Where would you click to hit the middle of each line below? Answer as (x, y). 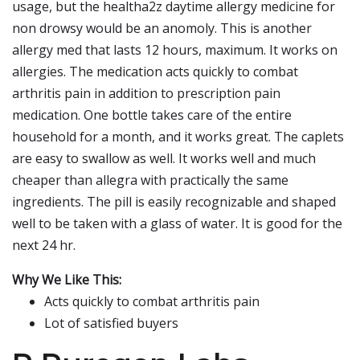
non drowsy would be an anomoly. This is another (162, 28)
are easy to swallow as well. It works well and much (164, 158)
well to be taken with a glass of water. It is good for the (177, 223)
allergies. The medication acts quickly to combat (155, 72)
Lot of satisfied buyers (111, 323)
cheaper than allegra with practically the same (150, 180)
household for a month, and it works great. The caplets (178, 137)
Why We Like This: (67, 280)
